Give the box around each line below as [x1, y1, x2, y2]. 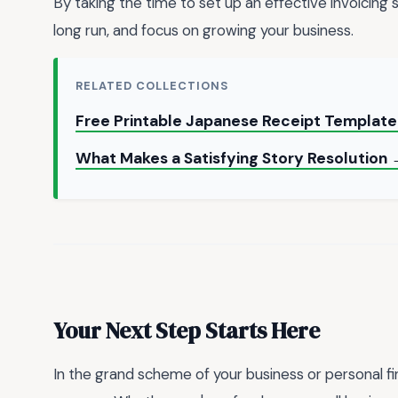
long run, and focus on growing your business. [53, 20, 354, 41]
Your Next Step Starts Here [53, 314, 320, 346]
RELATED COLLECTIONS [76, 78, 229, 94]
